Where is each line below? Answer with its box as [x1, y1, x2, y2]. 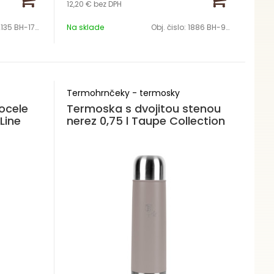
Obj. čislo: [150, 22, 188, 32]
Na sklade [66, 22, 104, 32]
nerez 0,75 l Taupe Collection [66, 113, 225, 128]
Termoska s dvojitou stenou [66, 101, 221, 116]
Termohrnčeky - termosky [66, 87, 180, 99]
